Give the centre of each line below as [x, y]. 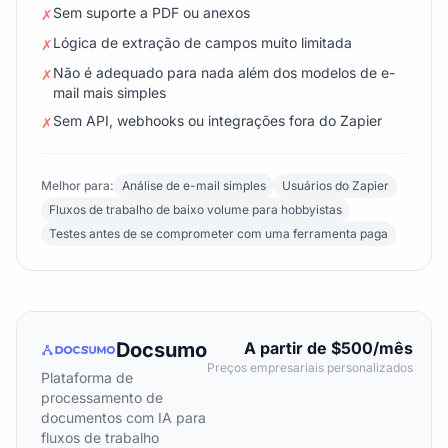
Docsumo [161, 350]
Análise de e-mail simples [194, 185]
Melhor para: [77, 185]
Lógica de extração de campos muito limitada [202, 42]
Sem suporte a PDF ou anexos [151, 12]
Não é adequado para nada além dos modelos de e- [224, 72]
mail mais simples [109, 92]
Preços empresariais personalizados [309, 367]
